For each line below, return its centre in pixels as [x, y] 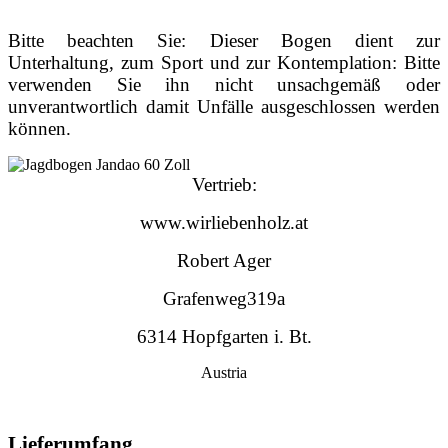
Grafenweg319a [224, 299]
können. [39, 129]
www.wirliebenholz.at [224, 223]
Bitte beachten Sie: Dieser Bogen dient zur [224, 41]
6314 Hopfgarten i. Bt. [224, 337]
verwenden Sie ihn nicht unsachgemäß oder [224, 85]
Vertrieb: [224, 185]
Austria [224, 373]
